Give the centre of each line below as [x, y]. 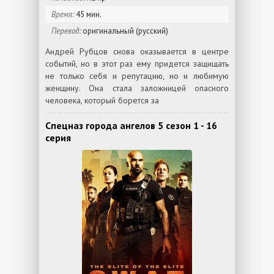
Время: [63, 14]
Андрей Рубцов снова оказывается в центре [137, 51]
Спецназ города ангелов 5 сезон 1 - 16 [131, 125]
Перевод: [66, 31]
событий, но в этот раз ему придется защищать [137, 64]
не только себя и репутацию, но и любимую [137, 76]
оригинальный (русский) [124, 31]
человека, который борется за [102, 100]
